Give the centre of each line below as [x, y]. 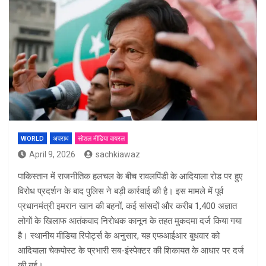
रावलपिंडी [153, 177]
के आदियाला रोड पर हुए [205, 177]
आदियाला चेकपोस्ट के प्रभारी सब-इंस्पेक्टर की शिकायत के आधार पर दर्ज [131, 251]
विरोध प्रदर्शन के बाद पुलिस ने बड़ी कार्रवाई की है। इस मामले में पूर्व [121, 191]
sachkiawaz [118, 155]
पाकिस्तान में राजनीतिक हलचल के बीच [78, 177]
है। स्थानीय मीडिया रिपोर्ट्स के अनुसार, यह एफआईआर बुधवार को [119, 236]
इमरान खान [75, 206]
